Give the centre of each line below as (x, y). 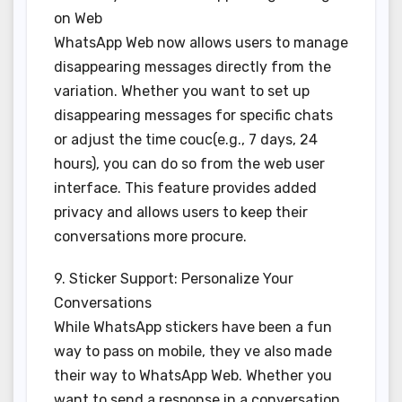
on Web (78, 19)
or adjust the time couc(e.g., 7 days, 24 (186, 140)
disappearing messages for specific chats (193, 116)
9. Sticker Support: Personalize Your (174, 279)
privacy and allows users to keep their (181, 213)
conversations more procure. (150, 237)
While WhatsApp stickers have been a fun (193, 328)
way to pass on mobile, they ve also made (193, 352)
